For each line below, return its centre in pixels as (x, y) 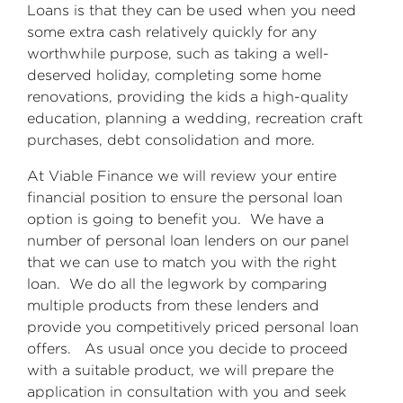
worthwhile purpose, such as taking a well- (178, 54)
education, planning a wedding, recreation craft (195, 118)
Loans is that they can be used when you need (192, 10)
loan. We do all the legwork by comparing (177, 284)
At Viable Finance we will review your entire (182, 176)
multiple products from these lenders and (173, 305)
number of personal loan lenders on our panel (188, 241)
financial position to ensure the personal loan (185, 197)
